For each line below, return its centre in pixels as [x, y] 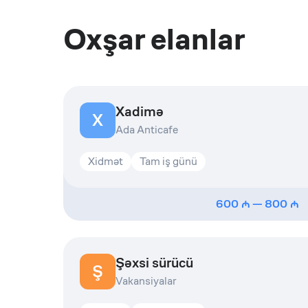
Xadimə [140, 112]
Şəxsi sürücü [154, 263]
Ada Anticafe [147, 130]
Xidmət [106, 161]
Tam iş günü [168, 161]
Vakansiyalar [146, 281]
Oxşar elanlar [154, 39]
